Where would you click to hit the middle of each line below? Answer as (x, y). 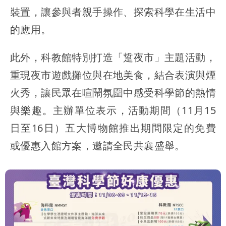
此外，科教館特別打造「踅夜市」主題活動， (113, 57)
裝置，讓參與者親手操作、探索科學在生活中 (113, 12)
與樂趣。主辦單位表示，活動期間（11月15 (113, 110)
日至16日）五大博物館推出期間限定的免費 (113, 128)
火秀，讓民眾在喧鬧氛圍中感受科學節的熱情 (113, 92)
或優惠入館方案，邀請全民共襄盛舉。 (98, 145)
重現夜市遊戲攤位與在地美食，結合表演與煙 (113, 75)
